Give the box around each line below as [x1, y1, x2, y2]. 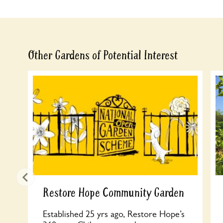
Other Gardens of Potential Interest [28, 48, 178, 63]
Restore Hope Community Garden [43, 185, 184, 201]
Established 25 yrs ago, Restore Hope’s [43, 209, 185, 219]
